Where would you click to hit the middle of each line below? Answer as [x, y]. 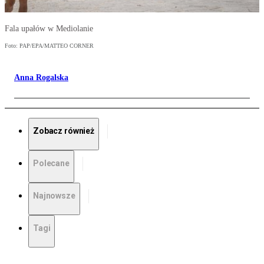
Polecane [51, 164]
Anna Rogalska [41, 78]
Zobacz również [64, 131]
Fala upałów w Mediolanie [49, 29]
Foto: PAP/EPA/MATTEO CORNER [49, 46]
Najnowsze [54, 196]
